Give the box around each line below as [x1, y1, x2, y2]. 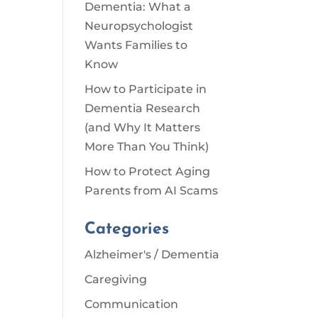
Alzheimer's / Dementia [84, 248, 220, 261]
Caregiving [84, 273, 148, 286]
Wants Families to [84, 38, 188, 52]
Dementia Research [84, 102, 201, 115]
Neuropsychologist [84, 19, 194, 33]
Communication [84, 297, 179, 311]
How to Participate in [84, 82, 207, 96]
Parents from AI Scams [84, 184, 219, 197]
